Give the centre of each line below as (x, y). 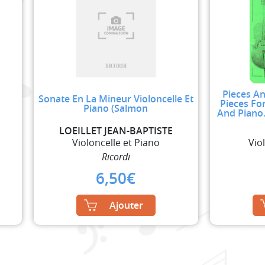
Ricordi (116, 156)
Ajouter (126, 205)
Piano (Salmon (116, 108)
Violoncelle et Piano (116, 142)
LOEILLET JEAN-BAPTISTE (116, 130)
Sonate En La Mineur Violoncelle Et (116, 98)
